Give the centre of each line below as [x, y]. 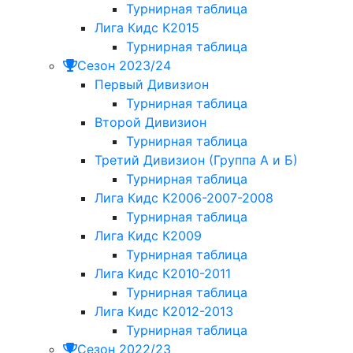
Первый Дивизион [152, 85]
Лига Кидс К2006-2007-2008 [184, 198]
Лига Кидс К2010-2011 [163, 274]
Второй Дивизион [150, 123]
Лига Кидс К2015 [147, 28]
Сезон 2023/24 [124, 66]
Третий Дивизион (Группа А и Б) [196, 160]
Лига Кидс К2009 [148, 236]
